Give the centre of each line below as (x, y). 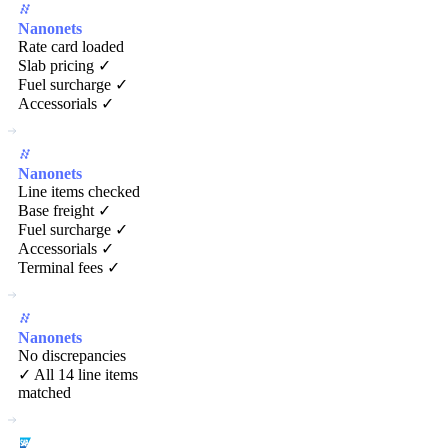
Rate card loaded (71, 46)
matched (44, 392)
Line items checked (79, 191)
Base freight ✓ (64, 210)
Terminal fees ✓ (69, 267)
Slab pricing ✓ (64, 65)
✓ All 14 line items (78, 374)
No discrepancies (72, 355)
